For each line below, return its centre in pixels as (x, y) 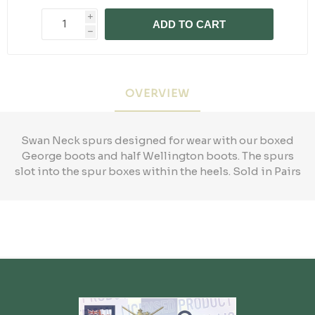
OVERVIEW (157, 93)
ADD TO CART (189, 24)
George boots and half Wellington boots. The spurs (157, 155)
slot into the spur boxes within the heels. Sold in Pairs (157, 171)
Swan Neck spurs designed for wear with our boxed (157, 140)
